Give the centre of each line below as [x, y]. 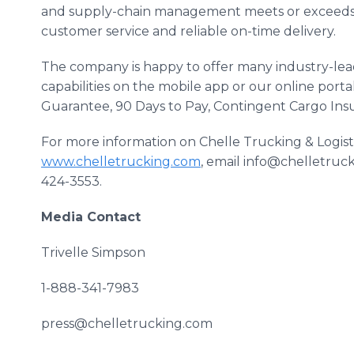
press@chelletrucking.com [127, 324]
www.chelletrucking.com [121, 162]
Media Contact [91, 217]
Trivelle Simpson [93, 252]
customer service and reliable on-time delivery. [188, 31]
